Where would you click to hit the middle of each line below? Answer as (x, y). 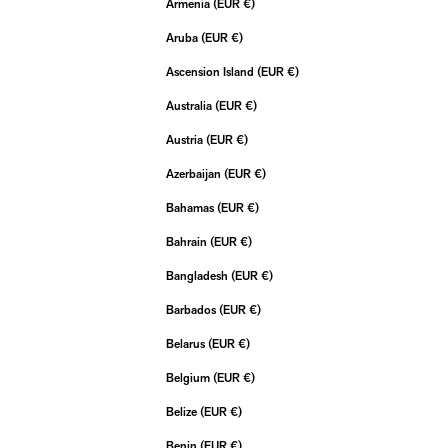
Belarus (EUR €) (244, 345)
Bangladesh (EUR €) (267, 277)
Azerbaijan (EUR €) (260, 175)
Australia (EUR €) (251, 107)
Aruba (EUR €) (237, 39)
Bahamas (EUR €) (253, 209)
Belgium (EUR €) (249, 379)
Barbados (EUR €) (255, 311)
